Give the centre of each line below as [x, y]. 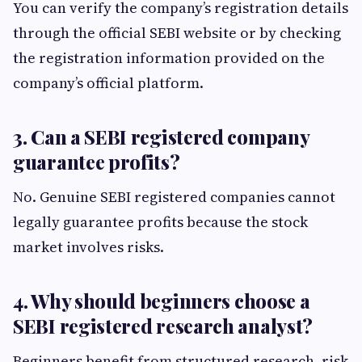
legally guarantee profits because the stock [160, 222]
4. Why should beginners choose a [162, 301]
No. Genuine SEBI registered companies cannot [174, 197]
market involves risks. [88, 247]
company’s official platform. [108, 83]
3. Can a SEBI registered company [161, 137]
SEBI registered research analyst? [163, 326]
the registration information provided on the [169, 58]
